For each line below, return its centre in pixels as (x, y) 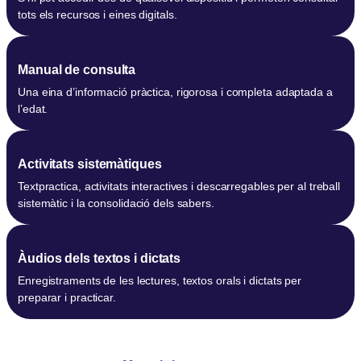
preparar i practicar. (67, 297)
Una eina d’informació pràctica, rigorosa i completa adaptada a (175, 91)
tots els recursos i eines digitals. (98, 14)
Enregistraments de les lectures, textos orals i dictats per (160, 280)
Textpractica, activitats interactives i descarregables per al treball (179, 186)
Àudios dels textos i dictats (100, 258)
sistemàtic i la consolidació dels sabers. (116, 203)
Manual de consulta (77, 69)
